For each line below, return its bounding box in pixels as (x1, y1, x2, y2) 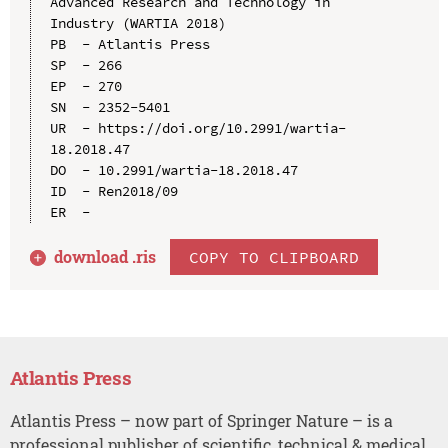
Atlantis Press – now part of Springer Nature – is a (9, 409, 393, 431)
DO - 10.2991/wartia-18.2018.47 (49, 160, 298, 179)
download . (54, 245, 137, 267)
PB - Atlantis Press (49, 34, 210, 53)
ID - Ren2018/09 (49, 181, 178, 200)
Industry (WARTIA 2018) (49, 13, 226, 32)
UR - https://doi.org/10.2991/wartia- (49, 118, 346, 137)
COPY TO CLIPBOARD (189, 246, 360, 267)
